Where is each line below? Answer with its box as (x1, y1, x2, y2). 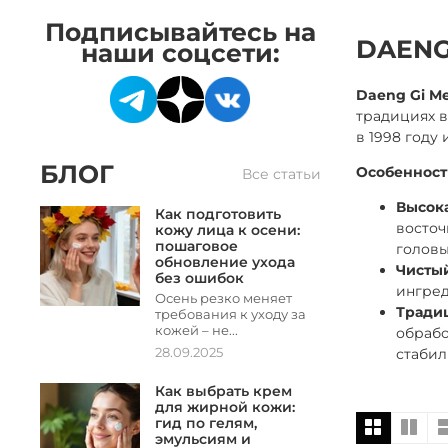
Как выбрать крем (155, 382, 292, 401)
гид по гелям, (155, 414, 257, 433)
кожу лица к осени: (155, 221, 300, 240)
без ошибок (155, 269, 244, 288)
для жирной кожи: (155, 398, 295, 417)
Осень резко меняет (155, 291, 292, 307)
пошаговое (155, 237, 238, 256)
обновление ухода (155, 253, 295, 272)
